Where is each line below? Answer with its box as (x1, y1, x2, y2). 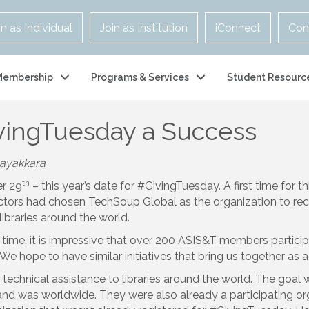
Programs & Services (91, 72, 189, 83)
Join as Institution (99, 21, 188, 34)
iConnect (215, 21, 261, 34)
